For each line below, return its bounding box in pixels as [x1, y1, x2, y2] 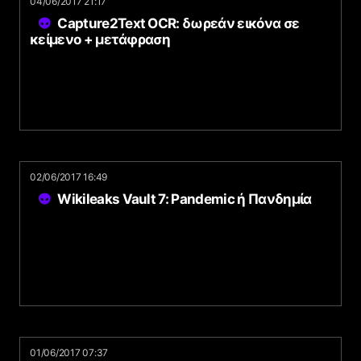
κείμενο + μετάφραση [30, 31, 171, 48]
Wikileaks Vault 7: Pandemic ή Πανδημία [57, 191, 312, 207]
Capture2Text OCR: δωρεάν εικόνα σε [57, 15, 300, 31]
